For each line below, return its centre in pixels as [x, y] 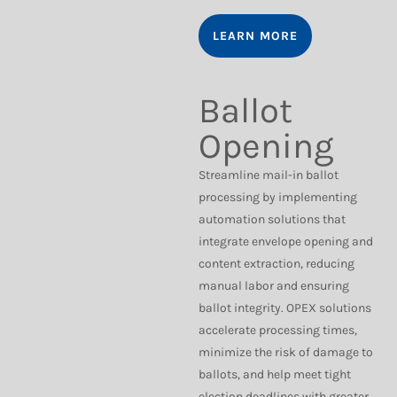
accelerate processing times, [278, 330]
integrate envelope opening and [286, 241]
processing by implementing [278, 197]
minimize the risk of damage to [286, 352]
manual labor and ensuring [274, 286]
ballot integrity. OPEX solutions [285, 308]
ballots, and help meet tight [275, 374]
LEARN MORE [255, 36]
